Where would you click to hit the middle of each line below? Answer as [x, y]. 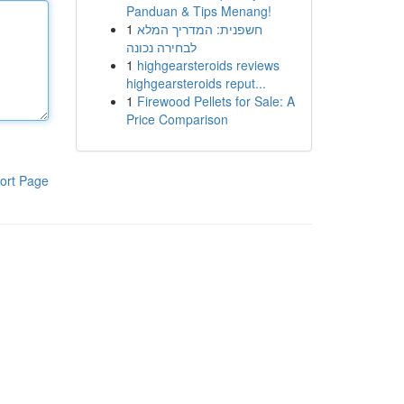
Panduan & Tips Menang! [198, 11]
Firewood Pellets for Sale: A [216, 101]
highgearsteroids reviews [208, 65]
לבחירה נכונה [161, 47]
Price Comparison [177, 119]
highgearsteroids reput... [196, 83]
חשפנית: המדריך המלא [199, 29]
